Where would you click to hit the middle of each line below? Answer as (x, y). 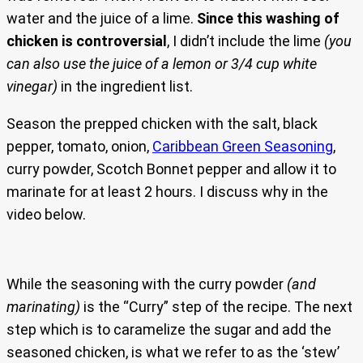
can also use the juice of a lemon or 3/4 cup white (162, 64)
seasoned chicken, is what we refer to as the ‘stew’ (173, 352)
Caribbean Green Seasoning (243, 147)
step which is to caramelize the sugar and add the (169, 330)
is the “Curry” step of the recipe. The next (218, 307)
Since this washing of (268, 19)
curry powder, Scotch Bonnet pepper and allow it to (171, 169)
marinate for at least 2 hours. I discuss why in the (167, 192)
